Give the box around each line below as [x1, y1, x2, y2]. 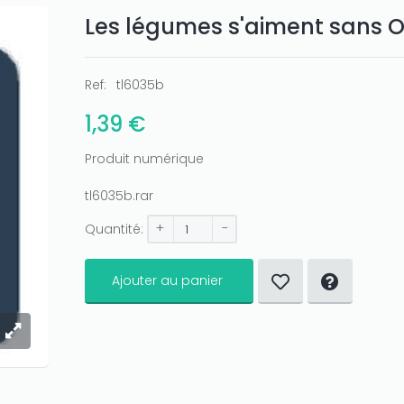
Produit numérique [85, 150, 204, 168]
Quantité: [85, 220, 143, 238]
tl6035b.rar [85, 187, 153, 205]
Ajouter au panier [112, 271, 223, 289]
